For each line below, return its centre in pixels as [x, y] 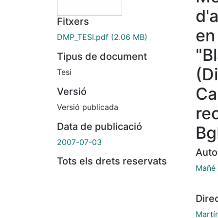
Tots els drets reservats [112, 161]
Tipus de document [102, 57]
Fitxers [73, 22]
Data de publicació [100, 127]
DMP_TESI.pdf [83, 37]
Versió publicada [88, 107]
